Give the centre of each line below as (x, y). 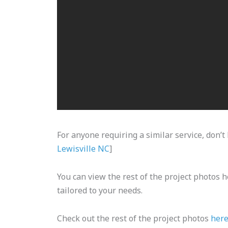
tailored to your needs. (100, 190)
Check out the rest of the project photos (134, 218)
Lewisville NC (83, 148)
